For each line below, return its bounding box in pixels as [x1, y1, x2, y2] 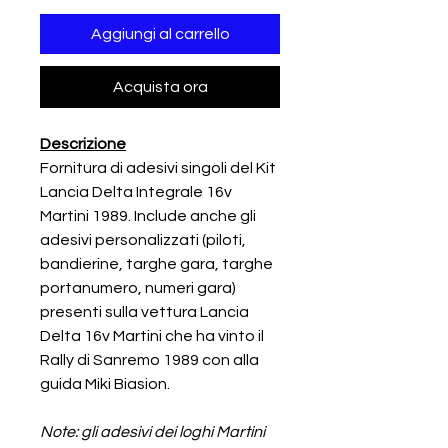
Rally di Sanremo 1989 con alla [40, 352, 259, 368]
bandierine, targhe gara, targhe [40, 256, 273, 272]
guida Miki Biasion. [40, 376, 170, 392]
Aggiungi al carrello [90, 26, 230, 42]
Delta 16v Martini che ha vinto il [40, 328, 264, 344]
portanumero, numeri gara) [40, 280, 236, 296]
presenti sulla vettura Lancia [40, 304, 249, 320]
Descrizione [40, 136, 126, 152]
